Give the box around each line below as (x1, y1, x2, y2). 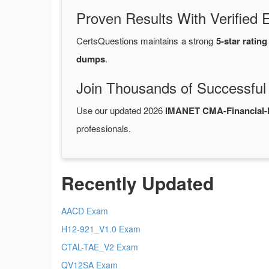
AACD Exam (61, 205, 108, 217)
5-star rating (216, 34, 268, 48)
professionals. (76, 122, 131, 135)
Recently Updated (61, 170, 214, 196)
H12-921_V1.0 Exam (61, 223, 141, 235)
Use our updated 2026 (76, 104, 165, 117)
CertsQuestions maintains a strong (76, 34, 216, 47)
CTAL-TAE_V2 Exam (61, 241, 139, 253)
